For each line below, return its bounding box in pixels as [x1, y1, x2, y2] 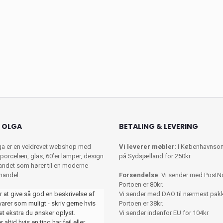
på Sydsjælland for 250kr [119, 152, 191, 160]
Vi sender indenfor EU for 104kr [119, 209, 209, 217]
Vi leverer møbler [119, 143, 175, 151]
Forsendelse [119, 171, 158, 179]
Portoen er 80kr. [119, 181, 163, 189]
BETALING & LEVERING [119, 121, 198, 132]
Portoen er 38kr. [119, 200, 163, 208]
